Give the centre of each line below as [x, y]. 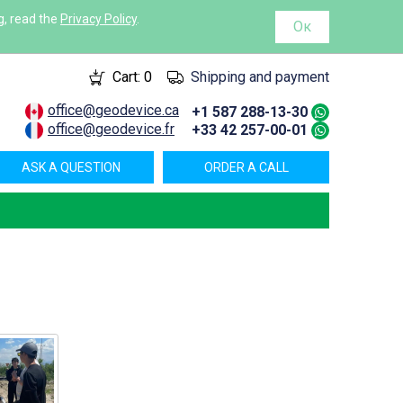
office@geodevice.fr [111, 130]
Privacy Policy [99, 18]
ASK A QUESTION [71, 167]
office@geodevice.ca [113, 111]
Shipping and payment [260, 77]
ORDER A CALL [246, 167]
